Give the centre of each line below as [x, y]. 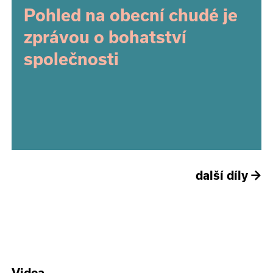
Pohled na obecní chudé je [131, 15]
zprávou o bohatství [105, 37]
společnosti [72, 59]
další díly [223, 176]
